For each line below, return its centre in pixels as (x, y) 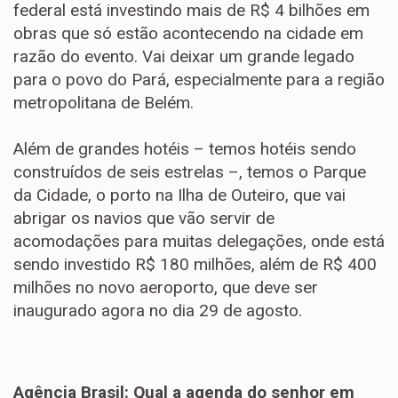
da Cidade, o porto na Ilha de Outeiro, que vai (179, 195)
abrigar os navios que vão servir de (144, 218)
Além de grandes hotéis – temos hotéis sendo (185, 149)
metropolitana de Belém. (103, 103)
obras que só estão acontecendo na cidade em (188, 33)
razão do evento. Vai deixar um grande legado (184, 56)
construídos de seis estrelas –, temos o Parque (190, 172)
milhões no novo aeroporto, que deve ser (166, 287)
